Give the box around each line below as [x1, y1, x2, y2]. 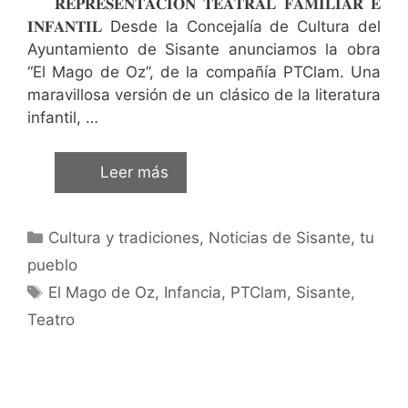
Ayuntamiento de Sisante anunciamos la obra [27, 39, 381, 58]
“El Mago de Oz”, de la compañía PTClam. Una [27, 62, 381, 81]
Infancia [164, 283, 222, 301]
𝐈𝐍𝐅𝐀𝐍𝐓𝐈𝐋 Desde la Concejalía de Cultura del [27, 16, 381, 36]
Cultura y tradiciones [48, 229, 200, 247]
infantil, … [27, 107, 98, 127]
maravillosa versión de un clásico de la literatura [27, 85, 381, 104]
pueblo [27, 256, 77, 274]
